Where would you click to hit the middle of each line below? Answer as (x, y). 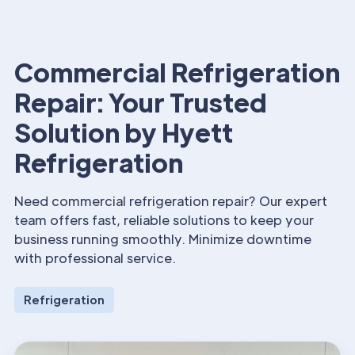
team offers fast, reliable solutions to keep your (164, 220)
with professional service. (95, 258)
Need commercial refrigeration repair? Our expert (171, 201)
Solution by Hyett (124, 132)
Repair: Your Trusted (141, 102)
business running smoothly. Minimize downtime (163, 239)
